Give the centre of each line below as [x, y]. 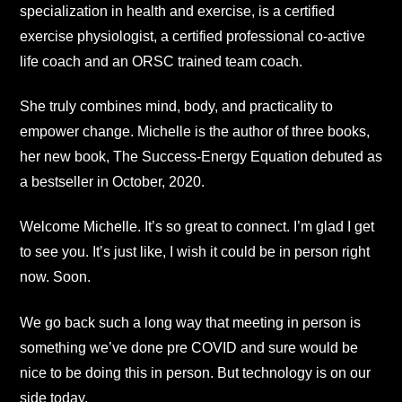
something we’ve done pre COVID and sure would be [189, 347]
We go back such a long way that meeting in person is [190, 322]
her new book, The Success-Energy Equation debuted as [201, 157]
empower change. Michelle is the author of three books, [195, 132]
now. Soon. [55, 277]
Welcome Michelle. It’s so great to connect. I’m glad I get [197, 227]
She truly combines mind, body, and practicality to [176, 107]
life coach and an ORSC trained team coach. [161, 61]
